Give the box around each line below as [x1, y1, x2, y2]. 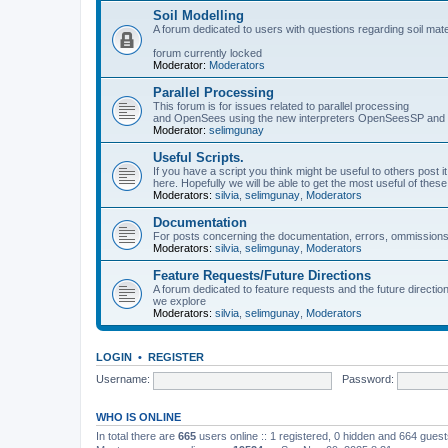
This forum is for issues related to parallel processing [153, 99, 409, 112]
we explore [153, 294, 206, 307]
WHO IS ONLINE [96, 410, 181, 423]
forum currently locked [153, 46, 262, 59]
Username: [96, 373, 150, 386]
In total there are [96, 429, 178, 442]
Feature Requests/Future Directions [153, 267, 371, 283]
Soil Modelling [153, 7, 244, 23]
